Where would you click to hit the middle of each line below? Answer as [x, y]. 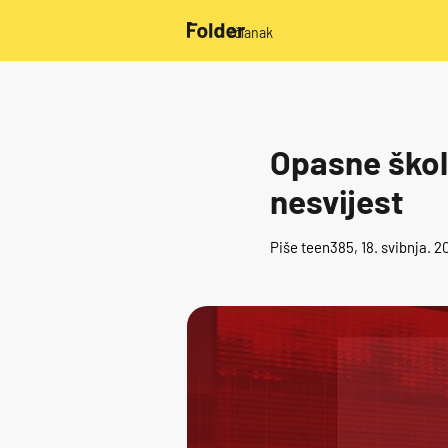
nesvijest [336, 201]
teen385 [327, 246]
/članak [251, 32]
